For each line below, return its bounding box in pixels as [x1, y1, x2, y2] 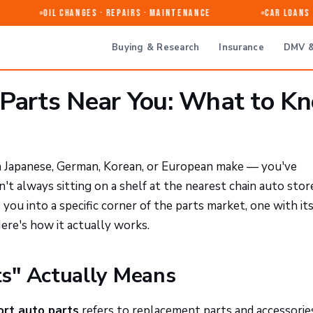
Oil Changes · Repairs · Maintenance [31, 7, 200, 19]
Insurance [219, 41, 264, 54]
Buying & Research [112, 41, 200, 54]
